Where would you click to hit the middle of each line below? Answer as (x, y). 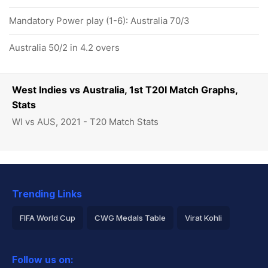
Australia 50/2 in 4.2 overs (64, 48)
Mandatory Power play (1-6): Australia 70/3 (99, 21)
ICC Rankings (209, 242)
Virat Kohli (203, 218)
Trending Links (47, 194)
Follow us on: (43, 260)
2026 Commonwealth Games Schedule (92, 242)
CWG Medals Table (130, 218)
